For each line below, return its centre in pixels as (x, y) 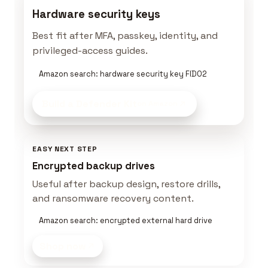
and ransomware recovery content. (113, 198)
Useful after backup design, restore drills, (127, 184)
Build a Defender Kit (90, 103)
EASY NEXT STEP (65, 149)
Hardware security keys (97, 14)
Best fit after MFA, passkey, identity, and (125, 36)
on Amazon (158, 103)
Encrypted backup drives (94, 166)
